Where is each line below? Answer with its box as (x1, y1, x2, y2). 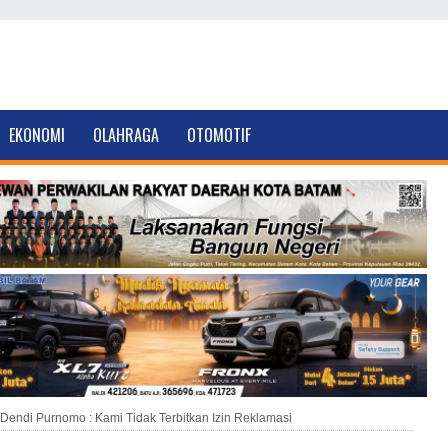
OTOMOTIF (187, 123, 252, 147)
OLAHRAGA (93, 123, 160, 147)
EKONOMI (9, 123, 66, 147)
